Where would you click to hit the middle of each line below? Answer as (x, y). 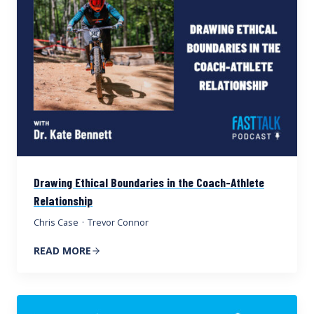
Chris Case (56, 222)
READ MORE (62, 250)
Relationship (63, 200)
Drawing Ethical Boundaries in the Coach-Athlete (149, 182)
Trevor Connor (118, 222)
